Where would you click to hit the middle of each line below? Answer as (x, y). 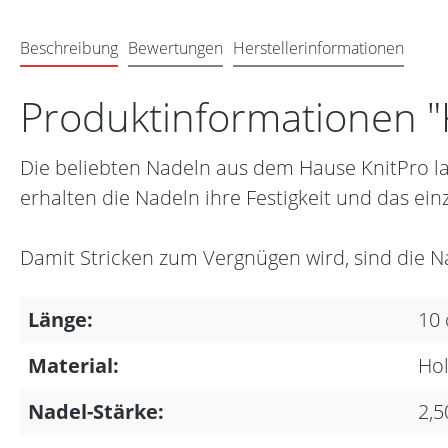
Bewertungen (175, 48)
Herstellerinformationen (318, 48)
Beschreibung (69, 48)
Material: (73, 366)
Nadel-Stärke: (96, 412)
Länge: (60, 320)
